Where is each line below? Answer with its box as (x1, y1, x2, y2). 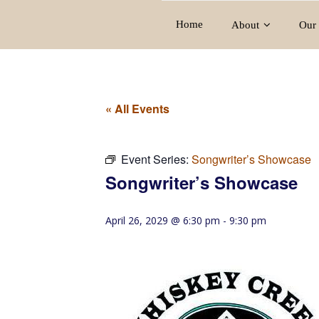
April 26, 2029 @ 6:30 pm (105, 214, 220, 227)
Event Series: (121, 151, 192, 167)
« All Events (105, 100, 169, 117)
